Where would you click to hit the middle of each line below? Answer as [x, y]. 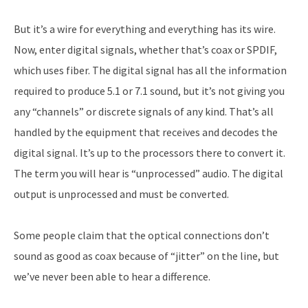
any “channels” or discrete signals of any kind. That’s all [144, 111]
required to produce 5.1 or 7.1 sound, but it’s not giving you [149, 91]
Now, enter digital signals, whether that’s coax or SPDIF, [145, 49]
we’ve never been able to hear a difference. [112, 276]
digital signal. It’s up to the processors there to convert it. [150, 153]
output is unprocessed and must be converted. [121, 194]
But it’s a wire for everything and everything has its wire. [145, 29]
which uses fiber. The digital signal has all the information [150, 70]
